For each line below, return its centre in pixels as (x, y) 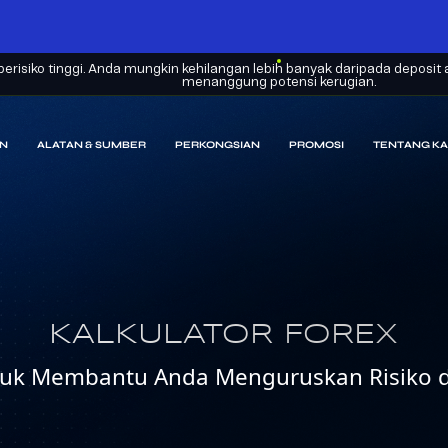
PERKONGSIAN (217, 145)
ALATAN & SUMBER (91, 145)
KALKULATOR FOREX (224, 335)
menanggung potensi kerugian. (278, 82)
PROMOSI (317, 145)
